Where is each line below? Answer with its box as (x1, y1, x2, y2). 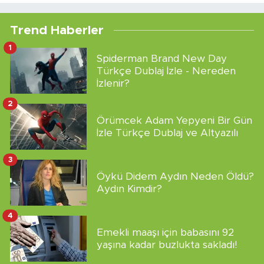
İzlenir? (97, 78, 130, 88)
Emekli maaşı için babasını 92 (97, 227, 234, 238)
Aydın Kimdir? (97, 184, 162, 194)
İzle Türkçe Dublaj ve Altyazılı (97, 128, 238, 138)
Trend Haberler (10, 24, 104, 37)
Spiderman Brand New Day (97, 53, 227, 64)
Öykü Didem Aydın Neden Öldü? (97, 171, 254, 182)
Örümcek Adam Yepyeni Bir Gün (97, 115, 252, 126)
